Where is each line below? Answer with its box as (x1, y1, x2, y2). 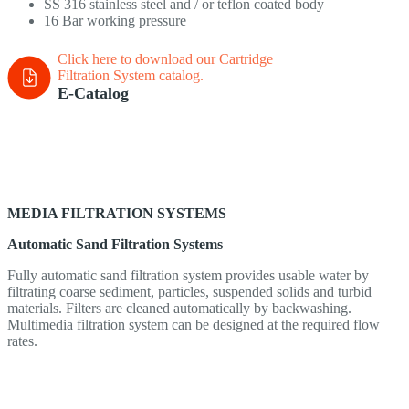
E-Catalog (58, 84, 129, 103)
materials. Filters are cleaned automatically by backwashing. (7, 300, 351, 317)
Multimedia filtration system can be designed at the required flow (7, 317, 380, 333)
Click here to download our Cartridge (58, 51, 273, 68)
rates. (7, 333, 37, 350)
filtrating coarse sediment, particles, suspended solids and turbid (7, 284, 372, 300)
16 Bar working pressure (44, 13, 186, 29)
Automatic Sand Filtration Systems (7, 236, 223, 253)
